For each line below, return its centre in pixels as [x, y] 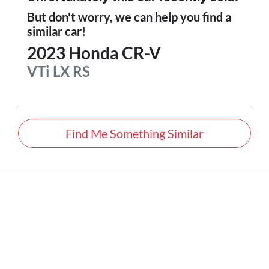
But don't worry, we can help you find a [129, 17]
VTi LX [48, 71]
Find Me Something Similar [134, 134]
